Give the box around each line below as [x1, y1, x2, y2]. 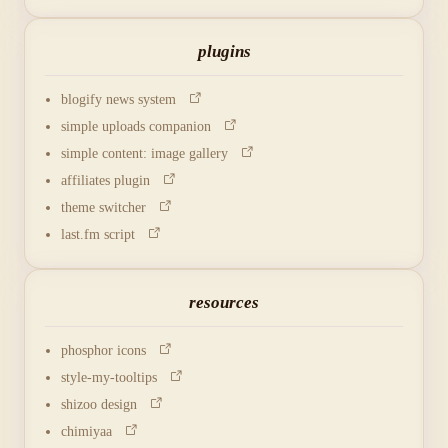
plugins [197, 42, 251, 61]
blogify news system [61, 92, 188, 107]
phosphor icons [61, 343, 158, 358]
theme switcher [61, 200, 158, 215]
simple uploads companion [61, 119, 223, 134]
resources [189, 293, 259, 312]
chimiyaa [61, 424, 124, 439]
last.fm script [61, 227, 147, 242]
